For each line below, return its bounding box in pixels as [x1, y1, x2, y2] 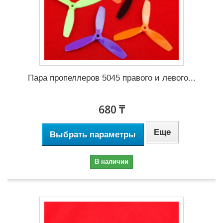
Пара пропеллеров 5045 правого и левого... [27, 73, 196, 83]
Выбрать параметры [49, 130, 136, 140]
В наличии [95, 158, 128, 166]
